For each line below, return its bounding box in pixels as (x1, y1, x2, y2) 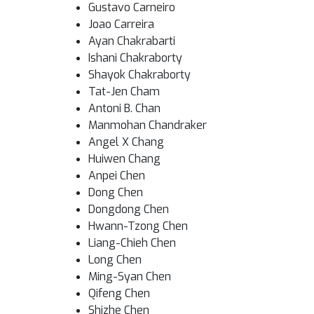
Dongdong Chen (88, 202, 169, 217)
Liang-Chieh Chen (88, 235, 176, 250)
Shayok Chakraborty (88, 67, 191, 82)
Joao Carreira (88, 17, 154, 32)
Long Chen (88, 252, 142, 267)
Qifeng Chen (88, 286, 150, 301)
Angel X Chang (88, 135, 164, 149)
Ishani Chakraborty (88, 50, 182, 65)
